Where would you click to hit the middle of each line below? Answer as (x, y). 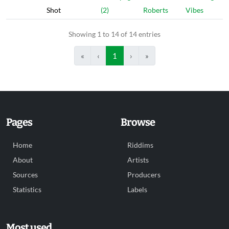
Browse (138, 122)
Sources (25, 175)
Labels (137, 190)
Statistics (27, 190)
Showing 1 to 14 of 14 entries (114, 34)
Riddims (140, 145)
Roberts (156, 10)
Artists (138, 160)
